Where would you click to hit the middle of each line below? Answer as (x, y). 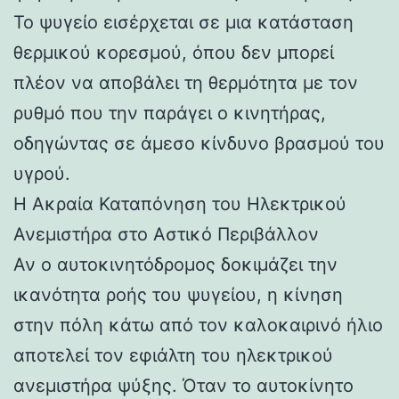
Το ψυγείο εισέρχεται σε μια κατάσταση (183, 22)
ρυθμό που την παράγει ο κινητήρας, (170, 113)
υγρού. (42, 173)
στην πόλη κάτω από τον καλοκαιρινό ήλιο (198, 325)
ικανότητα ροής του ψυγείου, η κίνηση (178, 294)
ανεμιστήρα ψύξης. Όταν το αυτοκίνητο (183, 385)
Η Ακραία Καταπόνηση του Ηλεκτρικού (180, 204)
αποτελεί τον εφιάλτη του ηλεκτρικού (173, 355)
